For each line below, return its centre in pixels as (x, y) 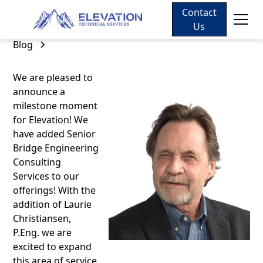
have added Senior (55, 134)
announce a (39, 92)
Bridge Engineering (56, 148)
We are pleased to (53, 77)
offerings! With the (55, 190)
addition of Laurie (53, 204)
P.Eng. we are (43, 232)
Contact (199, 13)
